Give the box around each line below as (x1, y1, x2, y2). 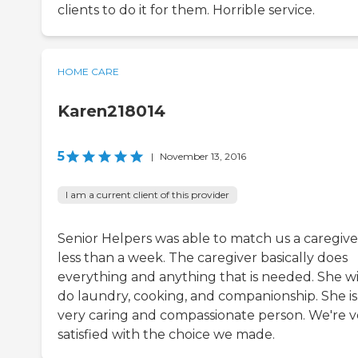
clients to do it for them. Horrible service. (58, 2, 315, 18)
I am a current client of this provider (66, 189, 229, 201)
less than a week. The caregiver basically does (58, 250, 348, 266)
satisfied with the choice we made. (58, 327, 275, 343)
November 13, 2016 (160, 150, 246, 163)
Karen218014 (58, 101, 165, 121)
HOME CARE (58, 66, 119, 78)
